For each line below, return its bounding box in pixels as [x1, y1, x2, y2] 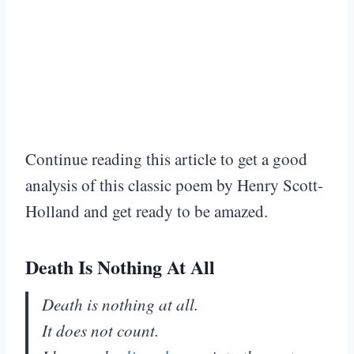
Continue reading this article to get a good [25, 148, 307, 171]
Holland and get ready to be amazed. [25, 200, 268, 223]
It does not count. [42, 319, 159, 342]
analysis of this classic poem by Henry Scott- [25, 174, 323, 197]
